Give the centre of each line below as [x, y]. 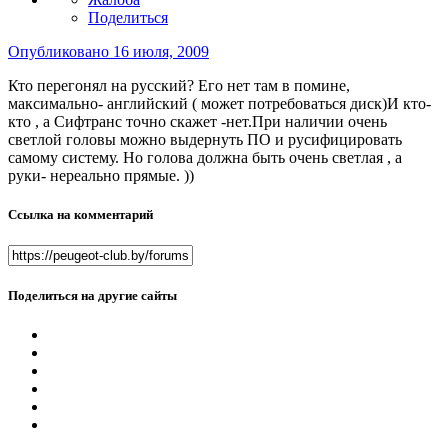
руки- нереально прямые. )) [101, 175]
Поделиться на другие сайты [92, 296]
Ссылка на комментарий [80, 214]
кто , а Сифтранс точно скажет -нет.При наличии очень [197, 121]
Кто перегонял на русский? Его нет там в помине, [179, 85]
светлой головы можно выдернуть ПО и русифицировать [205, 139]
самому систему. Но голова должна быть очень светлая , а [205, 157]
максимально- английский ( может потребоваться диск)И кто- [219, 103]
